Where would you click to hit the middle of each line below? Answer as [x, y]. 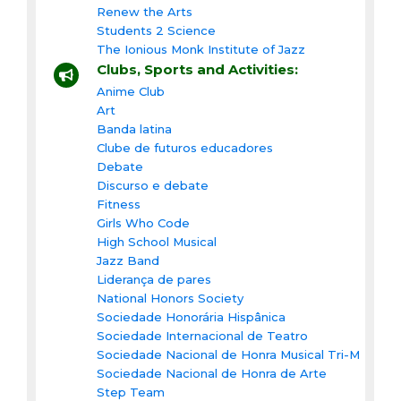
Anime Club [131, 91]
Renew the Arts [145, 11]
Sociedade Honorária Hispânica [191, 316]
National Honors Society [170, 298]
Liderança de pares [154, 279]
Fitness [119, 204]
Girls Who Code [143, 222]
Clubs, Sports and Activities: [197, 69]
